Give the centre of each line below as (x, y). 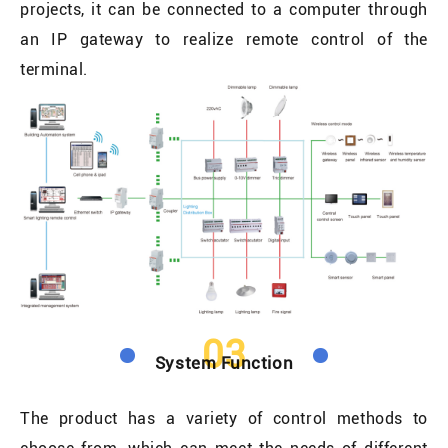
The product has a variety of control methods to (224, 418)
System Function (224, 362)
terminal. (56, 69)
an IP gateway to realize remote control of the (224, 39)
